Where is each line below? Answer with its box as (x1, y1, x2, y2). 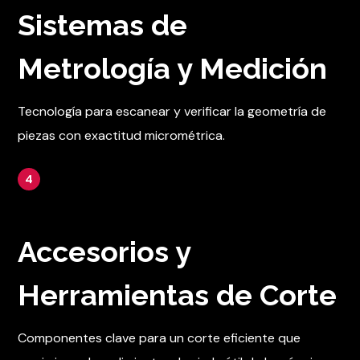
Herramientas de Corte (18, 278, 337, 313)
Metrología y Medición (18, 51, 328, 86)
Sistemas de (18, 8, 188, 43)
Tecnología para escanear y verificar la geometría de (18, 103, 327, 121)
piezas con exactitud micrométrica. (18, 127, 229, 145)
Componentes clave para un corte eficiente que (18, 329, 301, 347)
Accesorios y (18, 235, 192, 269)
